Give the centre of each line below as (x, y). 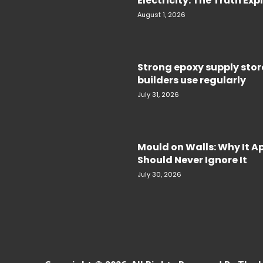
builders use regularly (192, 80)
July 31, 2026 (158, 95)
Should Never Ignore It (192, 160)
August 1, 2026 (161, 15)
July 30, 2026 (159, 175)
